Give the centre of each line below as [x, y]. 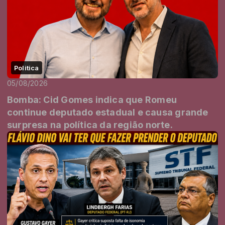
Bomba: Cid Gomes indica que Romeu [76, 99]
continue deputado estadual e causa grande [28, 112]
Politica [27, 68]
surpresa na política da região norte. [90, 125]
